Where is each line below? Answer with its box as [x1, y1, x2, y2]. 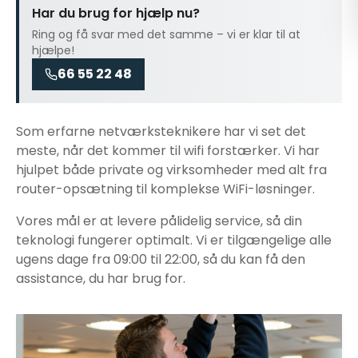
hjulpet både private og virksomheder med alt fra [16, 161, 327, 179]
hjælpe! [32, 42, 74, 58]
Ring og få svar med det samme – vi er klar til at [32, 26, 300, 42]
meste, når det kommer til [16, 141, 184, 160]
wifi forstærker [184, 141, 278, 160]
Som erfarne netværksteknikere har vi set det [16, 122, 306, 141]
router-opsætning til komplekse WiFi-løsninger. [16, 180, 315, 198]
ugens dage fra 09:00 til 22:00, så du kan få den [16, 250, 305, 268]
